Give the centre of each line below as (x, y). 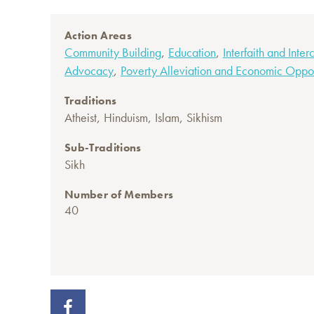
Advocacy (89, 71)
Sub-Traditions (103, 148)
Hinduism (126, 118)
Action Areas (98, 36)
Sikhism (204, 118)
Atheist (81, 118)
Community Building (113, 53)
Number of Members (119, 195)
